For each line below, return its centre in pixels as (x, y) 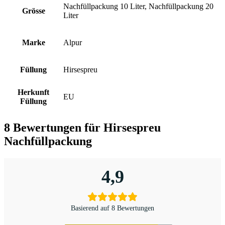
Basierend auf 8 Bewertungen (113, 208)
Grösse (33, 11)
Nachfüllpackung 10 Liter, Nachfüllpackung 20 (138, 7)
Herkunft (33, 92)
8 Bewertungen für (54, 128)
